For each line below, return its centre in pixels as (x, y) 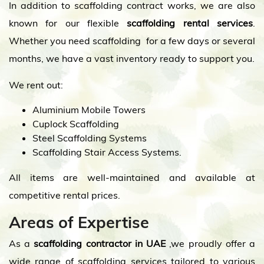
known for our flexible (68, 23)
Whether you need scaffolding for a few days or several (132, 41)
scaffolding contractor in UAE (100, 243)
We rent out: (36, 85)
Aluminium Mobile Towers (89, 110)
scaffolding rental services (190, 23)
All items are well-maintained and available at (132, 177)
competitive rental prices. (65, 195)
